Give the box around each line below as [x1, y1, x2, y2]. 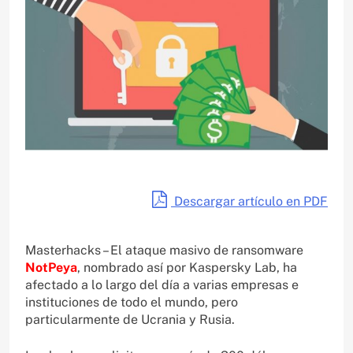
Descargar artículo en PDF [171, 194, 328, 210]
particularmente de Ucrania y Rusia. [25, 312, 235, 328]
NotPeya [25, 260, 77, 276]
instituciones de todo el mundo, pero [25, 295, 238, 310]
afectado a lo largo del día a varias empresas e [25, 277, 299, 293]
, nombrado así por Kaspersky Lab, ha [77, 260, 297, 276]
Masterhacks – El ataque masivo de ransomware [25, 243, 303, 258]
